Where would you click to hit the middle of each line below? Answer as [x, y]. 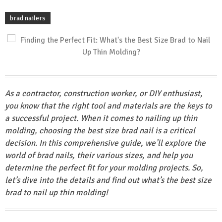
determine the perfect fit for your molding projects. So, [104, 168]
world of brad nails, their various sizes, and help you [99, 155]
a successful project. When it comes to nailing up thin [101, 118]
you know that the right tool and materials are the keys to [109, 106]
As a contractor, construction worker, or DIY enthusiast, [104, 93]
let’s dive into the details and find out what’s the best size [108, 180]
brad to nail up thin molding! [56, 193]
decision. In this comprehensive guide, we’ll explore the [105, 143]
